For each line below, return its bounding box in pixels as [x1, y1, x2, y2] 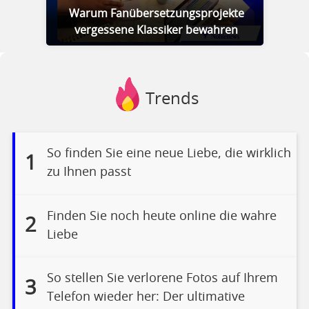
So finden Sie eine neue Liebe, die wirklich [46, 148, 291, 161]
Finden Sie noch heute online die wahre [46, 210, 277, 223]
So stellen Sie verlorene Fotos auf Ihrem [46, 272, 278, 285]
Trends [145, 91, 199, 108]
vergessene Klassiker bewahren [74, 25, 238, 36]
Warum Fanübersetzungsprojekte [68, 8, 244, 19]
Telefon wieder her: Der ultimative [46, 291, 245, 303]
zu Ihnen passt [46, 166, 131, 179]
